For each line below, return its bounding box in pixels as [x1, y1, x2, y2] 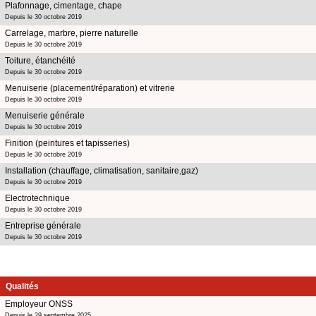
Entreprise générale [5, 220, 81, 231]
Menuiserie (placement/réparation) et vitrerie [5, 83, 175, 93]
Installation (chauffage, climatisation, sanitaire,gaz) [5, 165, 198, 176]
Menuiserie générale [5, 110, 85, 121]
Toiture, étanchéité [5, 55, 75, 66]
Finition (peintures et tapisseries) [5, 138, 130, 148]
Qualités [6, 281, 39, 291]
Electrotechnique [5, 193, 70, 203]
